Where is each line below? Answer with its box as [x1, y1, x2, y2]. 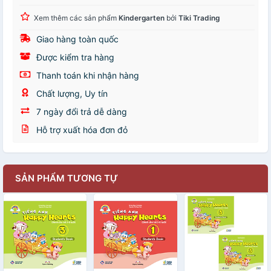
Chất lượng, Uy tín [34, 88, 108, 99]
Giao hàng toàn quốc [34, 34, 119, 44]
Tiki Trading [178, 13, 220, 22]
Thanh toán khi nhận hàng [34, 70, 139, 80]
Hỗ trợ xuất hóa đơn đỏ [34, 125, 128, 135]
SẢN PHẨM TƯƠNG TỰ [15, 172, 118, 184]
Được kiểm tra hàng [34, 52, 114, 62]
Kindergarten [119, 13, 165, 22]
